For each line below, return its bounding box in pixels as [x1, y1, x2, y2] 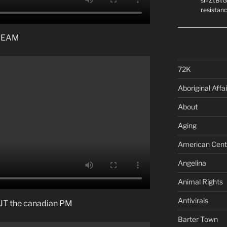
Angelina [177, 158, 206, 167]
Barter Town [177, 214, 218, 223]
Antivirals [177, 196, 208, 205]
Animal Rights [177, 177, 223, 186]
